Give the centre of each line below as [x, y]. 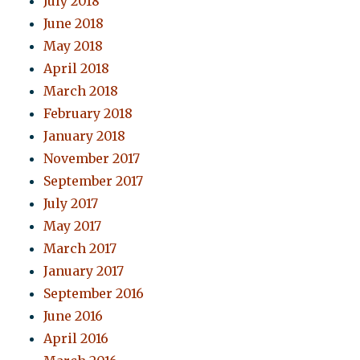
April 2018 [77, 69]
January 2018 [85, 136]
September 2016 [94, 294]
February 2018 [88, 114]
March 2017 [80, 249]
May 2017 [73, 226]
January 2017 [84, 271]
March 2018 [81, 91]
